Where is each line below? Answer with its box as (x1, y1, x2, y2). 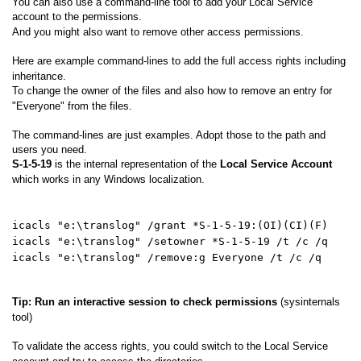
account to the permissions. (12, 10, 142, 23)
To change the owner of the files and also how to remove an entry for (12, 84, 332, 97)
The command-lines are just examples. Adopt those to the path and (12, 128, 326, 141)
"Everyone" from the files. (12, 99, 132, 112)
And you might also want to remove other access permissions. (12, 25, 304, 38)
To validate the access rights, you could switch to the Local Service (12, 339, 328, 352)
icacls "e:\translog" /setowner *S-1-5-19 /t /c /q (12, 234, 328, 247)
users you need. (12, 143, 87, 156)
